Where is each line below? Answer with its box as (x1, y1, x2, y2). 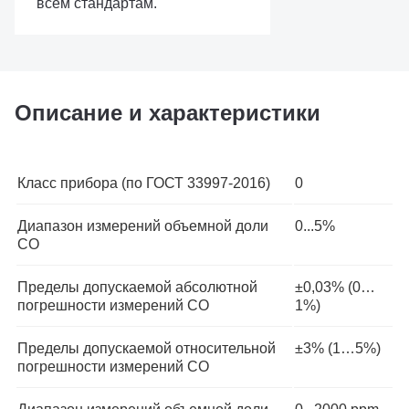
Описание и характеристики (15, 100, 320, 125)
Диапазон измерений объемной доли (17, 218, 268, 234)
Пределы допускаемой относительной (17, 341, 276, 356)
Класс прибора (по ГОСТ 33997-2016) (17, 175, 270, 191)
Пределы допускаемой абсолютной (17, 279, 257, 295)
